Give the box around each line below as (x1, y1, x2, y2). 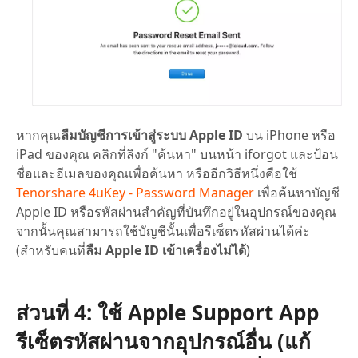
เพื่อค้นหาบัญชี (254, 184, 340, 202)
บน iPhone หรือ (243, 126, 336, 145)
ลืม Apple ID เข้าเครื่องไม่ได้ (86, 241, 246, 260)
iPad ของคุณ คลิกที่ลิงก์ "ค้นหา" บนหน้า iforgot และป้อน (16, 145, 338, 164)
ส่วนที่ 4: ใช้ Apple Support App (16, 298, 319, 328)
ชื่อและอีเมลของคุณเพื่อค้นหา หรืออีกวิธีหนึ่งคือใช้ (16, 165, 297, 183)
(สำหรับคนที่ (16, 241, 86, 260)
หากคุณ (16, 126, 61, 145)
